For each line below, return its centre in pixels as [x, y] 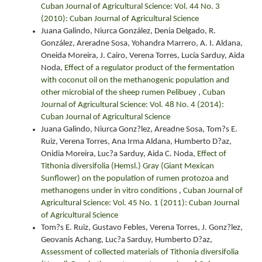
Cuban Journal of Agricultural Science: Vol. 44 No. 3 [130, 6]
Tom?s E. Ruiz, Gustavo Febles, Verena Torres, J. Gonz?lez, [142, 227]
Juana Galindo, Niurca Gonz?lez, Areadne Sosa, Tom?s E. [139, 129]
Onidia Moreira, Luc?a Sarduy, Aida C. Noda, [119, 154]
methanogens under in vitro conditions [110, 191]
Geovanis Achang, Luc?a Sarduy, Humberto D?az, [127, 240]
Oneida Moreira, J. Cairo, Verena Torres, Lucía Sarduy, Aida [143, 56]
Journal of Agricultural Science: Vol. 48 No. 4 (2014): [132, 105]
